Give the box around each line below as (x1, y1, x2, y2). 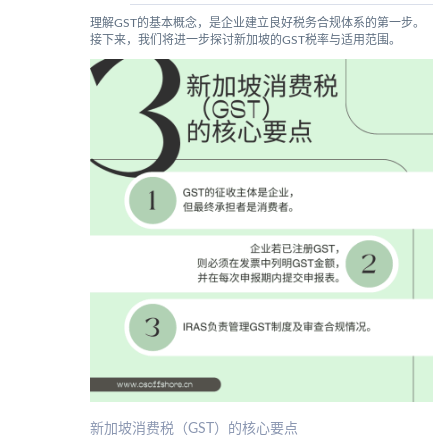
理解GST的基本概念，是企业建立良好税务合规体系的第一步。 (89, 17, 425, 30)
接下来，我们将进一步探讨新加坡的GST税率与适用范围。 (89, 34, 401, 47)
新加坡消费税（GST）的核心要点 (89, 422, 298, 437)
